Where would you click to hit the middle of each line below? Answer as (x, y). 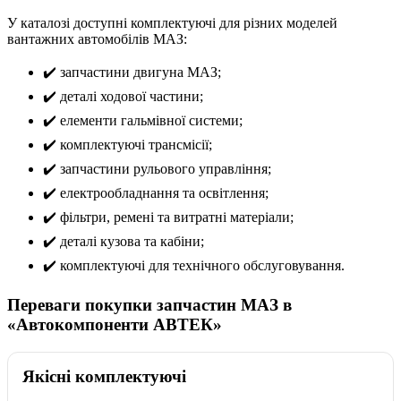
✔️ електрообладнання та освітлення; (156, 193)
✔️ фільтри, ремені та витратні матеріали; (168, 218)
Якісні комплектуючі (104, 376)
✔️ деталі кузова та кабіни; (124, 242)
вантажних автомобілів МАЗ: (97, 39)
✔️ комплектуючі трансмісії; (128, 145)
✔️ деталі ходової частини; (123, 97)
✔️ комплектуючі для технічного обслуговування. (194, 266)
